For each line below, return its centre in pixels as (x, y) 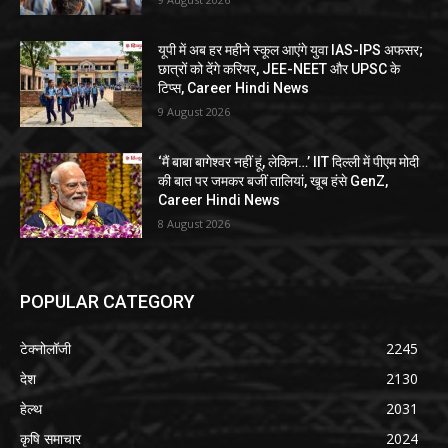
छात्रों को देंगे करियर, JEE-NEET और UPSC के (279, 68)
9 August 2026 (194, 111)
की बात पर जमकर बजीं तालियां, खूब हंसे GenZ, (273, 180)
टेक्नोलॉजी (45, 349)
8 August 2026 (194, 223)
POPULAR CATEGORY (107, 302)
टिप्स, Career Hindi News (234, 87)
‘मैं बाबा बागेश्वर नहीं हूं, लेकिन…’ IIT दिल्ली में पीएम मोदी (289, 161)
